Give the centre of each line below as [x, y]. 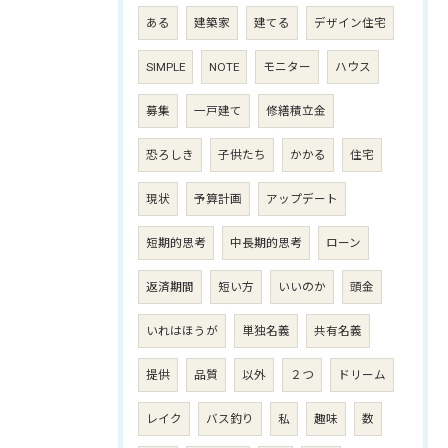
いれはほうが [182, 331]
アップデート [302, 199]
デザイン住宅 [350, 23]
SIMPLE [165, 67]
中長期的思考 [266, 243]
